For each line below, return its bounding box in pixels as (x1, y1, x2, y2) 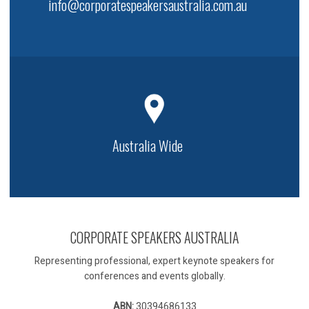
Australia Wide (112, 134, 183, 156)
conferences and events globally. (83, 269, 226, 284)
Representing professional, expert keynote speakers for (34, 254, 275, 269)
